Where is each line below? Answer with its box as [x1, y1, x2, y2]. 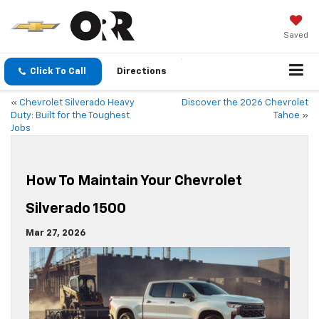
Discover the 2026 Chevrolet [182, 98, 308, 108]
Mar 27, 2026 [26, 229, 85, 239]
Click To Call [30, 67, 86, 77]
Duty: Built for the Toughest [11, 111, 130, 121]
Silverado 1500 [26, 202, 126, 216]
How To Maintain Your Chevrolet [26, 174, 242, 189]
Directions [117, 67, 167, 77]
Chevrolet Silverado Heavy [19, 98, 135, 108]
